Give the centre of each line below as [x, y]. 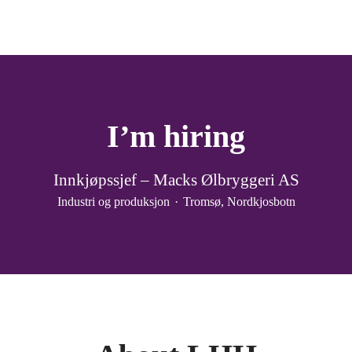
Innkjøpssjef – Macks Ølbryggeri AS [176, 180]
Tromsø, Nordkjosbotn [239, 202]
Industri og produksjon [113, 202]
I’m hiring [176, 136]
